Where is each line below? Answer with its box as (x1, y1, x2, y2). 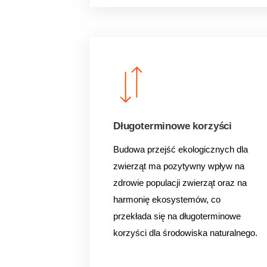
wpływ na (208, 161, 244, 171)
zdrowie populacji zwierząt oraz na (113, 178, 247, 188)
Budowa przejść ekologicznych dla (113, 144, 248, 154)
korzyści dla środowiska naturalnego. (113, 228, 257, 238)
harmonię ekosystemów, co (113, 194, 221, 204)
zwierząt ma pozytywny (113, 161, 208, 171)
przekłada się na (113, 211, 179, 221)
